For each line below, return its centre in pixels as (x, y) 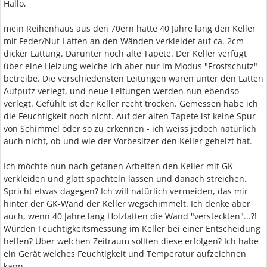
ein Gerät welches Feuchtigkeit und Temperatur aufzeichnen (125, 254)
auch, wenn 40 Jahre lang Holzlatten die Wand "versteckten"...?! (130, 216)
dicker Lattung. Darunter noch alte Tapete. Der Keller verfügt (125, 53)
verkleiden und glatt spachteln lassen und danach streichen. (125, 178)
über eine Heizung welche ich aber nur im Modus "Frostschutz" (131, 66)
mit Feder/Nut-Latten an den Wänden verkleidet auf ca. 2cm (124, 41)
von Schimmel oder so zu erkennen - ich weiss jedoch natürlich (130, 128)
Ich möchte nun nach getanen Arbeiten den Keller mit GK (118, 166)
